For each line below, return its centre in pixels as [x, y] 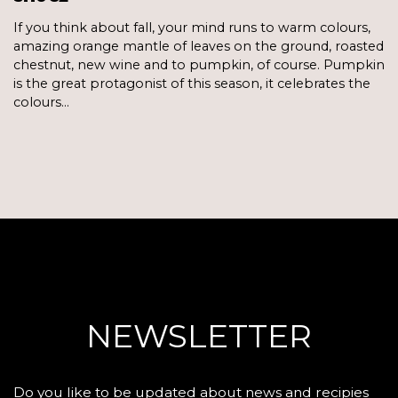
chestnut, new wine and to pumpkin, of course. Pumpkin [199, 64]
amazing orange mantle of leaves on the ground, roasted [199, 46]
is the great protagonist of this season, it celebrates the [192, 83]
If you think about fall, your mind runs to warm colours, [192, 27]
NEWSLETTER [199, 335]
